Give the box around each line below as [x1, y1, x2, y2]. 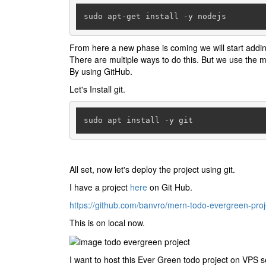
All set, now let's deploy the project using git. [69, 163, 235, 175]
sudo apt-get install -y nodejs [83, 11, 226, 21]
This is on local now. [69, 217, 145, 229]
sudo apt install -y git [83, 115, 193, 125]
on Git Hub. [147, 181, 192, 193]
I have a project [69, 181, 130, 193]
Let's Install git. [69, 83, 125, 95]
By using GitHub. [69, 65, 132, 77]
